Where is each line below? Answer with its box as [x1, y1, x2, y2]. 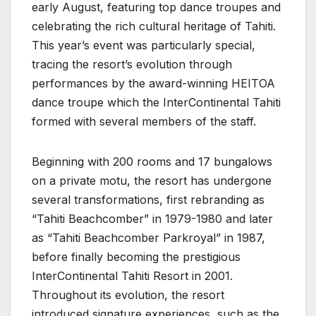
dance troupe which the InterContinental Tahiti [32, 95, 281, 110]
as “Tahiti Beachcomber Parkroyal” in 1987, [32, 231, 265, 245]
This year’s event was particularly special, [32, 38, 255, 53]
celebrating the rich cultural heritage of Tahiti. [32, 19, 276, 34]
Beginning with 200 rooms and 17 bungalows [32, 154, 272, 169]
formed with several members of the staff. [32, 114, 256, 129]
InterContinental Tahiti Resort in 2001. [32, 269, 233, 284]
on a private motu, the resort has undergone [32, 174, 272, 188]
